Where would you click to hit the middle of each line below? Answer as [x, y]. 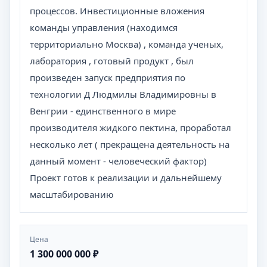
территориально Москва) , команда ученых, [127, 44]
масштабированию [72, 194]
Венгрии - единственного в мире [103, 111]
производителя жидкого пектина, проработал [131, 128]
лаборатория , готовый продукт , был [112, 61]
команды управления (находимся [104, 27]
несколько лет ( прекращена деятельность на [130, 144]
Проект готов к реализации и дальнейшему [126, 178]
